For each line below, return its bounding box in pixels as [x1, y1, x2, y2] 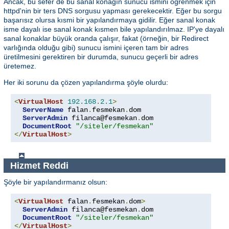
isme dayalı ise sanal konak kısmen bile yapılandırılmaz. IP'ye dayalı [4, 25, 224, 34]
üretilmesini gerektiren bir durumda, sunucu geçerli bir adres [4, 53, 198, 61]
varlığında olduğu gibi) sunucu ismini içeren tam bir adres [4, 43, 189, 52]
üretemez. [4, 62, 36, 71]
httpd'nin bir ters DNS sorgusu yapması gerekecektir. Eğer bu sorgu [4, 7, 222, 15]
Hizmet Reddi [10, 160, 71, 171]
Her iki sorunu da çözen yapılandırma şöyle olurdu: [4, 78, 168, 87]
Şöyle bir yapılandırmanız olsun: [4, 178, 107, 187]
